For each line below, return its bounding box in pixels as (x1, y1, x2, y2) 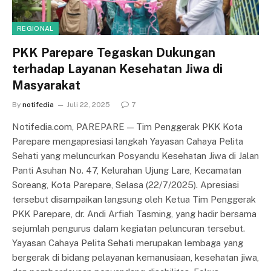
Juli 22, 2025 (67, 100, 110, 109)
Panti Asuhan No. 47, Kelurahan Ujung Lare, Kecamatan (12, 165, 241, 175)
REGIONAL (17, 24, 54, 32)
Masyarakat (12, 77, 80, 93)
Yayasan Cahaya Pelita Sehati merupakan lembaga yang (12, 237, 243, 248)
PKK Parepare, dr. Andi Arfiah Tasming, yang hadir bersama (12, 208, 256, 219)
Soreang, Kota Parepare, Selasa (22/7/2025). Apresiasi (12, 179, 239, 190)
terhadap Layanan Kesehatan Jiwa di (12, 61, 223, 76)
